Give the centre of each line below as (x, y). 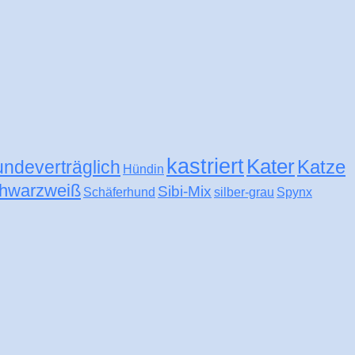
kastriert (205, 166)
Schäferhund (119, 192)
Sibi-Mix (185, 191)
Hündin (143, 169)
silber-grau (244, 192)
